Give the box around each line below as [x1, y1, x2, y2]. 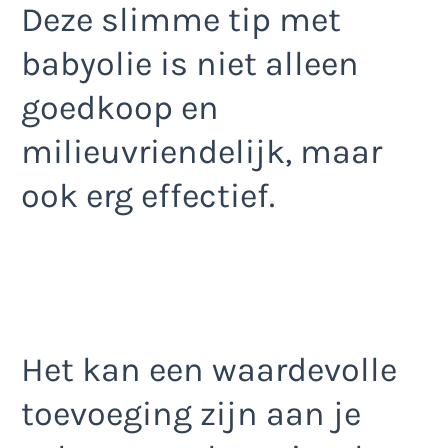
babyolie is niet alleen [21, 44, 359, 84]
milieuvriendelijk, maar [21, 132, 382, 172]
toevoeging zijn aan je [21, 394, 361, 435]
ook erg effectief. [21, 176, 275, 216]
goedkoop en [21, 88, 219, 128]
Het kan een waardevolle [21, 350, 397, 391]
